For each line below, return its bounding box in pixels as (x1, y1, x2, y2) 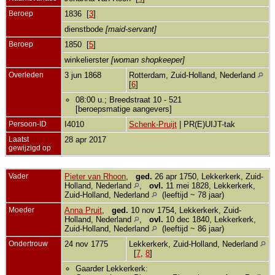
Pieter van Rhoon (64, 172, 126, 182)
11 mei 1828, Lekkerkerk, (163, 181, 255, 191)
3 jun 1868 (64, 71, 104, 80)
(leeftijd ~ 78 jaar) (157, 190, 227, 200)
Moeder (9, 206, 34, 215)
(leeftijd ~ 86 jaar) (157, 224, 227, 234)
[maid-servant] (106, 25, 159, 34)
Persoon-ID (9, 120, 47, 129)
